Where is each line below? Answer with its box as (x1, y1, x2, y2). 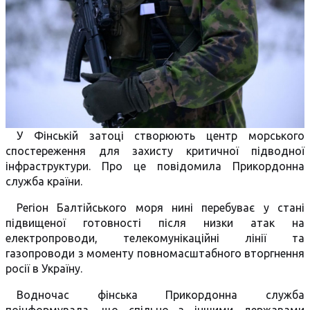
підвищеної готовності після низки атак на (6, 217, 304, 229)
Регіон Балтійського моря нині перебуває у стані (17, 201, 304, 214)
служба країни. (6, 175, 82, 188)
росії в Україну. (6, 262, 82, 275)
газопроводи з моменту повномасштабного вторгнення (6, 247, 304, 259)
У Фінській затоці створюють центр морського (17, 129, 304, 142)
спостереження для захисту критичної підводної (6, 145, 304, 157)
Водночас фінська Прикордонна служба (17, 289, 304, 301)
